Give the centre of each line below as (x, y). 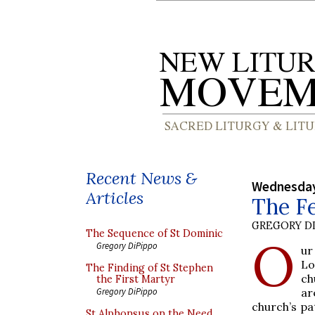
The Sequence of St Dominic (154, 233)
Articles (115, 198)
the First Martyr (136, 279)
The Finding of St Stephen (149, 268)
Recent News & (141, 178)
